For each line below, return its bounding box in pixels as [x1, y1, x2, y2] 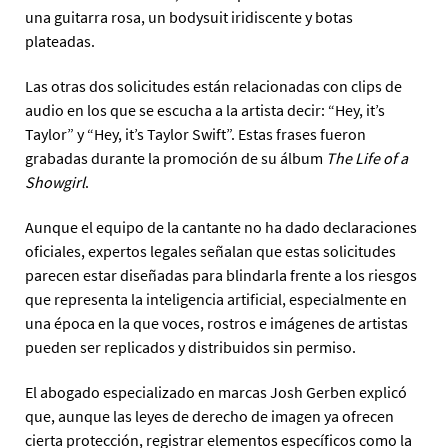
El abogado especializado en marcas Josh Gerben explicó [25, 381, 407, 402]
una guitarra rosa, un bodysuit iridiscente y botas [25, 7, 353, 28]
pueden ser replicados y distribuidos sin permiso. [25, 337, 356, 358]
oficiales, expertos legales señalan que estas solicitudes [25, 241, 396, 262]
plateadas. [25, 31, 95, 52]
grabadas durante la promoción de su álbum [25, 148, 326, 169]
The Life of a [326, 148, 408, 169]
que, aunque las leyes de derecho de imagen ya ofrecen [25, 405, 394, 426]
